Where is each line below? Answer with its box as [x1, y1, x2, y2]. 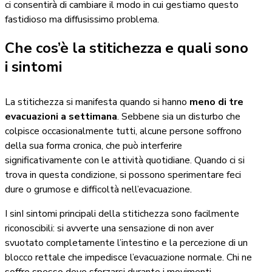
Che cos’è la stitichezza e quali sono [5, 38, 248, 58]
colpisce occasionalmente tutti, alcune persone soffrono [5, 124, 242, 138]
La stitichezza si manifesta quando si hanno [5, 95, 189, 109]
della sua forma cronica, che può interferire [5, 139, 182, 153]
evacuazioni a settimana [5, 110, 117, 124]
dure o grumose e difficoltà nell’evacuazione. [5, 183, 192, 197]
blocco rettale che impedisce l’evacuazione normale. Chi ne [5, 251, 252, 265]
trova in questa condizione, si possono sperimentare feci [5, 168, 241, 182]
